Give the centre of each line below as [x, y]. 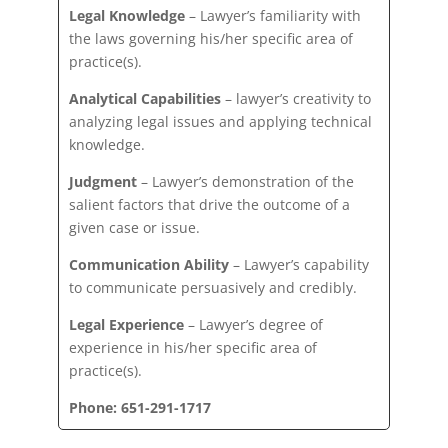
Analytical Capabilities [145, 98]
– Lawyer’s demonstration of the [246, 181]
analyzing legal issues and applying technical [221, 121]
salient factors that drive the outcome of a [210, 204]
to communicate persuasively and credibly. [213, 287]
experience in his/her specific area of [193, 347]
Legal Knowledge [127, 15]
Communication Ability [149, 264]
